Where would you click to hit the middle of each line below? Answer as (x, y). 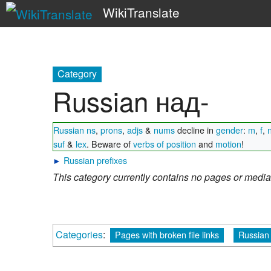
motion (228, 143)
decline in (195, 129)
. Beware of (110, 143)
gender (230, 129)
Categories (79, 234)
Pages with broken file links (167, 234)
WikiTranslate (141, 12)
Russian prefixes (95, 160)
